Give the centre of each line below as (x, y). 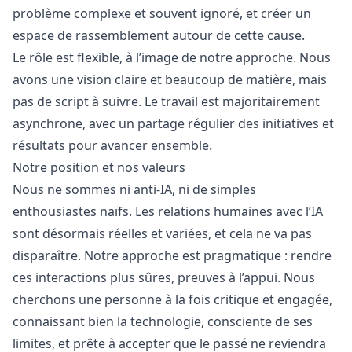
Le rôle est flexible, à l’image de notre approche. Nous (172, 57)
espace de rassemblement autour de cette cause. (159, 35)
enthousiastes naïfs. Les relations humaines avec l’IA (168, 211)
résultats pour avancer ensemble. (112, 145)
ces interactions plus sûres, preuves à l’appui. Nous (164, 277)
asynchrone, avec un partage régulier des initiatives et (173, 123)
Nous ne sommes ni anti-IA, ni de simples (134, 189)
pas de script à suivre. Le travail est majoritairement (166, 101)
